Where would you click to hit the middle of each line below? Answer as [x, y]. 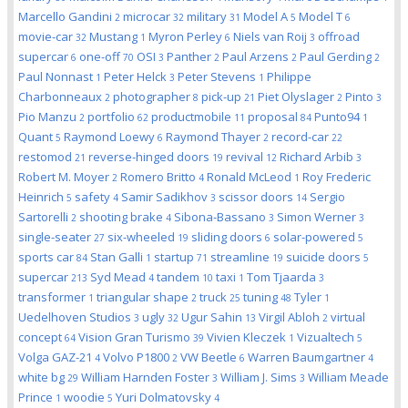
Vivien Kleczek [248, 337]
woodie [86, 397]
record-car [301, 137]
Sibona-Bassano [221, 217]
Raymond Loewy [111, 137]
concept [41, 337]
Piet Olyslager [297, 97]
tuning [262, 297]
